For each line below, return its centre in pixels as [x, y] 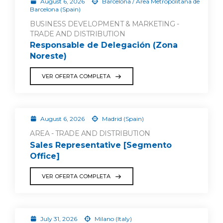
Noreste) [48, 56]
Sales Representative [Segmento [101, 145]
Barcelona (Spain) [55, 9]
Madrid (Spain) [122, 119]
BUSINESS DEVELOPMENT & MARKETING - [104, 24]
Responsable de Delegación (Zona [104, 45]
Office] [45, 156]
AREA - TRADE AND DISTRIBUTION [90, 134]
